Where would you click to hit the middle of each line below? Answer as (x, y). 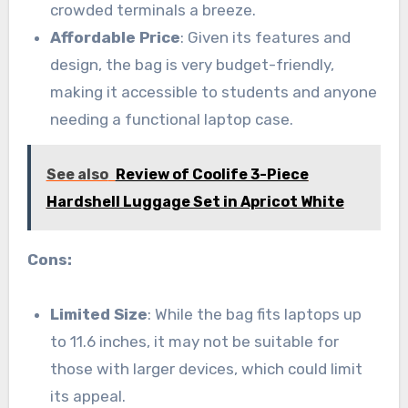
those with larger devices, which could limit (207, 369)
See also (77, 174)
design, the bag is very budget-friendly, (193, 65)
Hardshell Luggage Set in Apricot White (195, 202)
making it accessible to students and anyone (214, 92)
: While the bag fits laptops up (255, 314)
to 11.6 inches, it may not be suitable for (195, 342)
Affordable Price (116, 38)
